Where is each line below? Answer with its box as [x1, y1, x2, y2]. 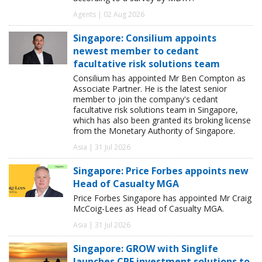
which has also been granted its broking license [73, 114, 251, 126]
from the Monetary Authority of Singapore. [73, 125, 235, 136]
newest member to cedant [73, 44, 199, 57]
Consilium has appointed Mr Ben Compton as [73, 72, 246, 84]
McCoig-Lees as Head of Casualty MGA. [73, 202, 224, 214]
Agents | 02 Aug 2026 [73, 9, 144, 19]
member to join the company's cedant [73, 93, 218, 105]
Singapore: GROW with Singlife [73, 242, 218, 255]
